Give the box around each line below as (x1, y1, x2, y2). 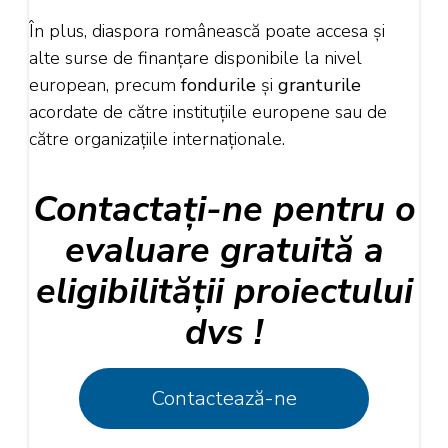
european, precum (29, 73, 176, 98)
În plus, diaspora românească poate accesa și (29, 19, 385, 44)
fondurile (176, 73, 261, 98)
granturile (278, 73, 361, 98)
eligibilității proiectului (35, 267, 413, 317)
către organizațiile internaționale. (29, 127, 285, 152)
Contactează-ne (151, 384, 297, 412)
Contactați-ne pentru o (32, 185, 416, 235)
